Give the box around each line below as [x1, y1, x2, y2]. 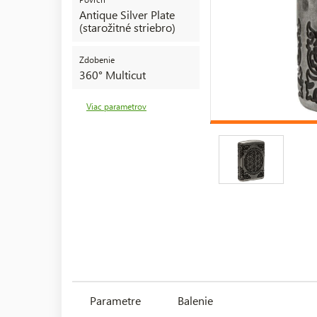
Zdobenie [79, 54, 115, 65]
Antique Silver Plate [79, 6, 175, 22]
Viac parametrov [86, 100, 146, 112]
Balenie [178, 292, 213, 308]
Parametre [90, 292, 141, 308]
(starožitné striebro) [79, 19, 175, 35]
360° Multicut [79, 67, 146, 82]
